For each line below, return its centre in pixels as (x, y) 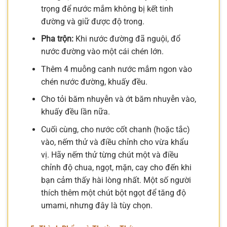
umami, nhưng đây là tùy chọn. (97, 205)
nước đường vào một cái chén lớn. (102, 52)
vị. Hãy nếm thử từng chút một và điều (109, 155)
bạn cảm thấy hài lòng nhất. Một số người (116, 180)
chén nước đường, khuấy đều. (94, 82)
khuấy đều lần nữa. (75, 112)
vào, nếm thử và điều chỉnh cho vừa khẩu (115, 142)
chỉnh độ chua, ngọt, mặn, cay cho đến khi (116, 167)
